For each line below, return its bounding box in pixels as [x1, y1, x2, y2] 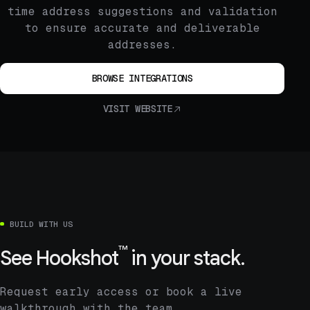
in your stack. [126, 245, 245, 271]
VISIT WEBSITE [102, 102, 172, 116]
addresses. [107, 37, 177, 53]
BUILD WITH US [10, 218, 73, 229]
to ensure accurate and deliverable [24, 21, 260, 36]
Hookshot [35, 245, 118, 271]
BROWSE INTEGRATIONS [91, 71, 193, 84]
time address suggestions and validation [7, 4, 277, 19]
